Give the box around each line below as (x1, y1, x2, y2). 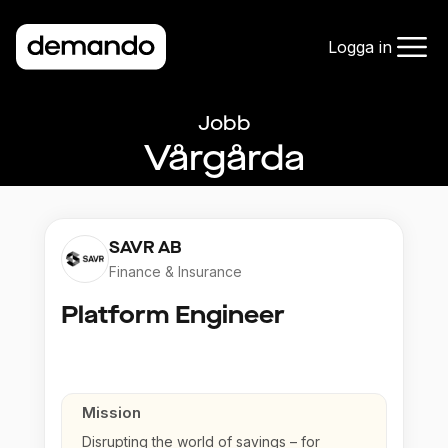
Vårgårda (143, 134, 305, 183)
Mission (82, 403, 141, 423)
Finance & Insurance (109, 263, 242, 281)
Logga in (328, 37, 392, 58)
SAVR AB (109, 237, 182, 259)
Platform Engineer (61, 299, 285, 332)
